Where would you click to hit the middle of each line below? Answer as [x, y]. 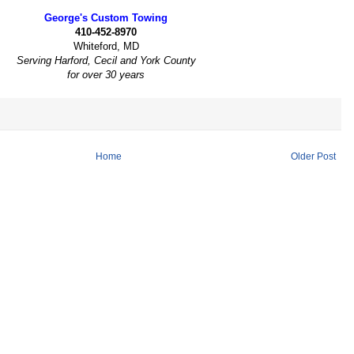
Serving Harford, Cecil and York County [106, 60]
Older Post [313, 157]
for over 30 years [106, 74]
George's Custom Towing [106, 17]
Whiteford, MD [106, 46]
